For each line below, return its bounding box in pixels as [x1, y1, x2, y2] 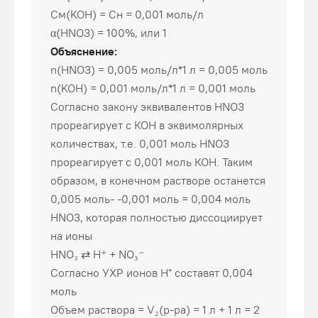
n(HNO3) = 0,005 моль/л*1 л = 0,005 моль [50, 62, 268, 77]
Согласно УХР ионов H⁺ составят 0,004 [50, 265, 253, 280]
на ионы [50, 229, 92, 243]
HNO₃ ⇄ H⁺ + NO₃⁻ [50, 247, 144, 261]
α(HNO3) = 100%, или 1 [50, 26, 167, 40]
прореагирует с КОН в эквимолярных [50, 118, 243, 132]
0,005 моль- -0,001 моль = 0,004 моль [50, 192, 251, 206]
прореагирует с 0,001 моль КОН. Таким [50, 155, 253, 169]
